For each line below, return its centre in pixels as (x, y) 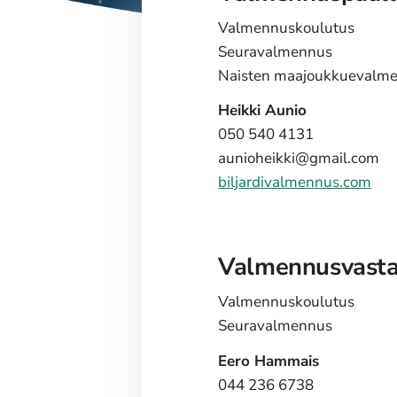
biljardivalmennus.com (295, 183)
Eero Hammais (269, 361)
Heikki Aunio (263, 111)
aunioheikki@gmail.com (299, 159)
